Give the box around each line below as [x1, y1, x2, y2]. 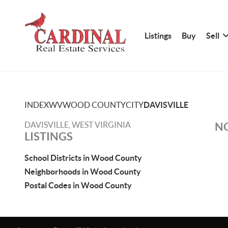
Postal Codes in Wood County [24, 181, 132, 190]
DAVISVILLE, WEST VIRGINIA [24, 120, 131, 129]
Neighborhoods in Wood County [24, 167, 141, 176]
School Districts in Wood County [24, 153, 142, 162]
